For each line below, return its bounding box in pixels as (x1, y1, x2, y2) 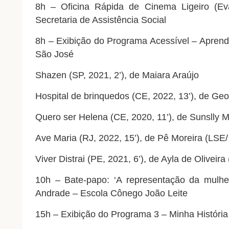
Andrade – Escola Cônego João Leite (35, 188, 188, 199)
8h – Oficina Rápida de (35, 2, 145, 12)
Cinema (144, 2, 176, 12)
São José (35, 49, 74, 60)
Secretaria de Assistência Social (35, 15, 166, 26)
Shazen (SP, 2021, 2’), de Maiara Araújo (35, 70, 199, 81)
